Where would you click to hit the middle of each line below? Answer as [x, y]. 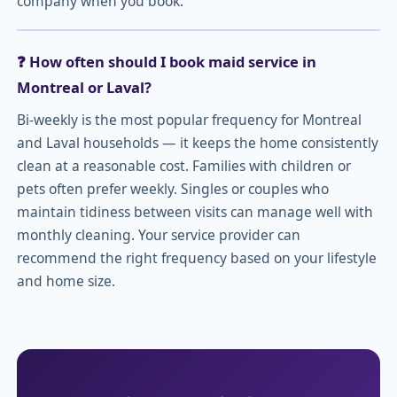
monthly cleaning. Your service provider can [159, 235]
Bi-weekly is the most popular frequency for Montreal [189, 120]
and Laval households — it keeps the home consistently [198, 143]
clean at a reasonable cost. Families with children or [184, 166]
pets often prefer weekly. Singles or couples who [173, 189]
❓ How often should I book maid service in [167, 62]
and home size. [66, 281]
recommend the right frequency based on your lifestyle [197, 258]
